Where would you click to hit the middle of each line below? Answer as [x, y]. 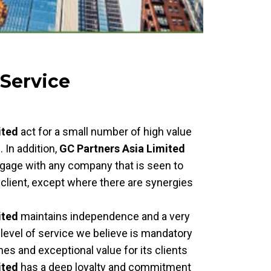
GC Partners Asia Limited [122, 149]
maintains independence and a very [104, 216]
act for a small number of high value [105, 132]
